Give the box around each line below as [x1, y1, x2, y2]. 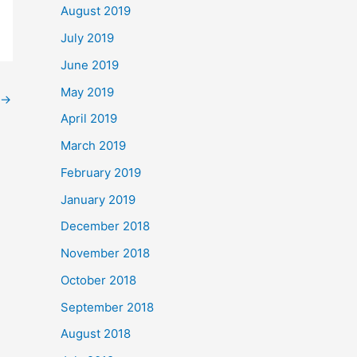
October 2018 [61, 272, 136, 288]
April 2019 [61, 111, 117, 127]
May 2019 [61, 84, 114, 100]
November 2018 [61, 245, 150, 261]
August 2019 [61, 3, 131, 19]
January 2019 [61, 191, 135, 207]
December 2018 [61, 218, 150, 234]
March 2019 [61, 138, 126, 154]
